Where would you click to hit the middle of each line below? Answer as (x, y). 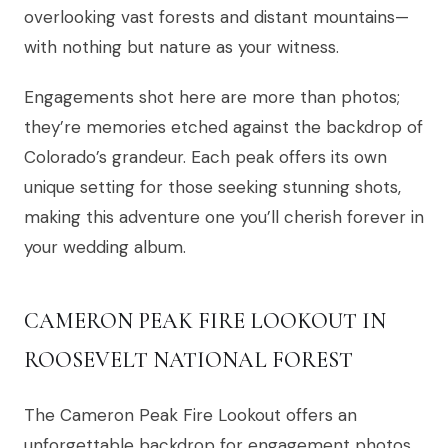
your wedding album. (105, 246)
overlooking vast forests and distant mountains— (216, 16)
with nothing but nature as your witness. (181, 46)
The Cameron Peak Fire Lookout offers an (190, 414)
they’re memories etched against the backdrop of (223, 126)
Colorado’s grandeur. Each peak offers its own (205, 156)
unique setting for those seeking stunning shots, (212, 186)
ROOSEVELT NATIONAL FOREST (188, 359)
